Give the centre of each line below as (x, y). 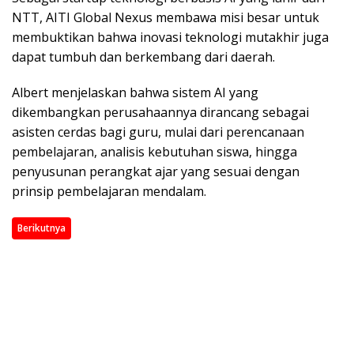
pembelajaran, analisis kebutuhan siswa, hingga (154, 152)
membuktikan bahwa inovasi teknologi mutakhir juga (170, 38)
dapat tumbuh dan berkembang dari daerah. (143, 57)
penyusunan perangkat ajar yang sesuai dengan (156, 172)
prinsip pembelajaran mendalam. (109, 192)
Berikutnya (41, 228)
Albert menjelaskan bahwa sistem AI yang (135, 93)
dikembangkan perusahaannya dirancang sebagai (160, 113)
